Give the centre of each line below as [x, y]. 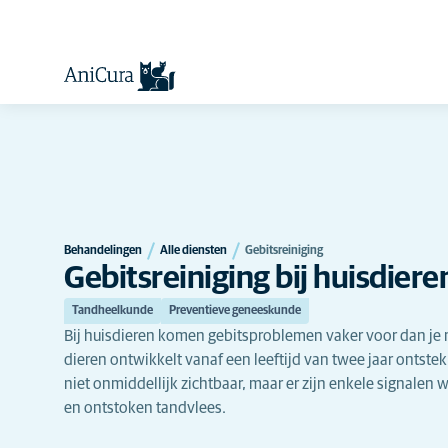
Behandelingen [103, 250]
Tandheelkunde [112, 310]
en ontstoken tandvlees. [145, 407]
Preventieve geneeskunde [235, 310]
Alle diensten [193, 250]
